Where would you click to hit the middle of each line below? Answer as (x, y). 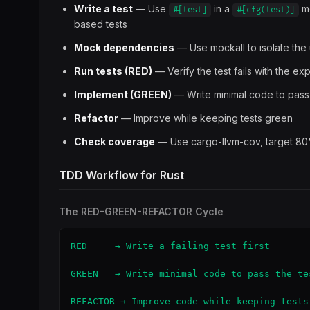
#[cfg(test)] (266, 10)
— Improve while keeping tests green (206, 118)
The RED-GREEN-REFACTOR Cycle (141, 211)
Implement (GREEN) (123, 94)
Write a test (103, 9)
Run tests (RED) (113, 71)
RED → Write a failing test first (170, 246)
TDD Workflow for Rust (121, 175)
